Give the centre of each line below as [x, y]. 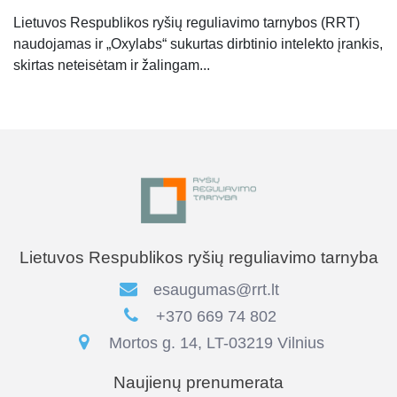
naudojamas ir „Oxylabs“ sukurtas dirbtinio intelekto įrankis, [198, 43]
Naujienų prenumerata [198, 382]
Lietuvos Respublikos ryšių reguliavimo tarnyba [198, 257]
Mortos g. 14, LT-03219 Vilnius [214, 343]
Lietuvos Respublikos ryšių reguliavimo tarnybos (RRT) [187, 22]
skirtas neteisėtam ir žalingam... [112, 65]
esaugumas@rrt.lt [217, 289]
